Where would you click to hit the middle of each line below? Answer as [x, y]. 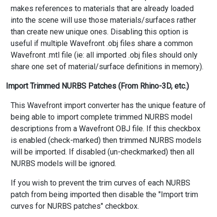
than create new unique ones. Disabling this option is [100, 32]
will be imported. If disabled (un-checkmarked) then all [102, 152]
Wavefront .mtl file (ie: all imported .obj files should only [104, 55]
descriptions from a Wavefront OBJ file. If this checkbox [106, 129]
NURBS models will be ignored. [63, 164]
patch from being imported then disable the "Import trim [104, 195]
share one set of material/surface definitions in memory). [107, 67]
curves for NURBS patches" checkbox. [75, 206]
